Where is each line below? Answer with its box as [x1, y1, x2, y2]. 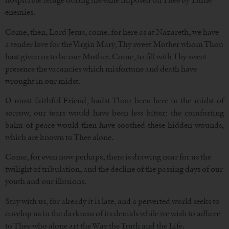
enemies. [5, 7, 35, 17]
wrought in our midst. [5, 76, 80, 86]
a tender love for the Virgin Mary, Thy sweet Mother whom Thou [5, 39, 223, 49]
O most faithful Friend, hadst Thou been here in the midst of [5, 95, 224, 105]
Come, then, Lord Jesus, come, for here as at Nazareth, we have [5, 27, 219, 37]
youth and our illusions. [5, 176, 86, 187]
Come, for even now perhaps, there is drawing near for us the [5, 152, 211, 162]
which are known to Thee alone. [5, 132, 113, 142]
